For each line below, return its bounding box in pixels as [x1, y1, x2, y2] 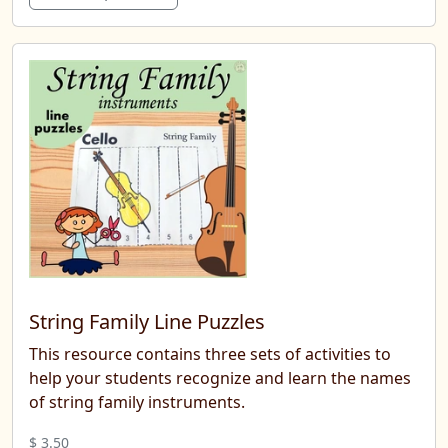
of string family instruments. [29, 390, 245, 413]
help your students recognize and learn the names [29, 366, 411, 389]
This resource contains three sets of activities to [29, 342, 391, 365]
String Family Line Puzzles [29, 307, 265, 335]
